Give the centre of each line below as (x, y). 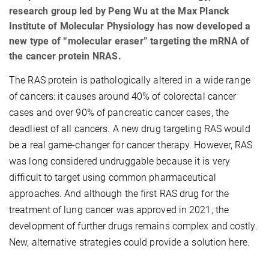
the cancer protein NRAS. (65, 56)
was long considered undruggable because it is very (120, 161)
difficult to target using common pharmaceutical (113, 177)
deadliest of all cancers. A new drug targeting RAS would (130, 128)
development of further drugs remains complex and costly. (133, 226)
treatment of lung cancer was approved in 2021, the (119, 210)
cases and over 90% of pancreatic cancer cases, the (119, 112)
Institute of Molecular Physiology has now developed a (130, 26)
